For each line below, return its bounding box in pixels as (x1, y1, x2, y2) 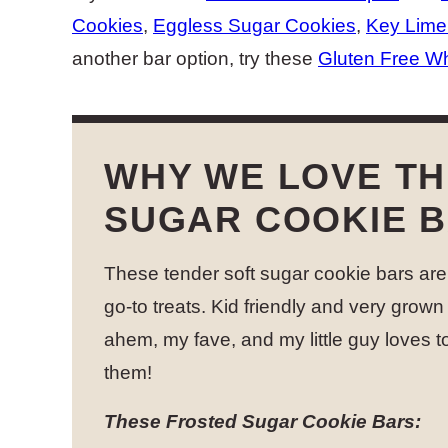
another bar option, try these (72, 48, 318, 69)
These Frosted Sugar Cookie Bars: (104, 411, 421, 432)
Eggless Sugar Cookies (153, 15, 356, 36)
